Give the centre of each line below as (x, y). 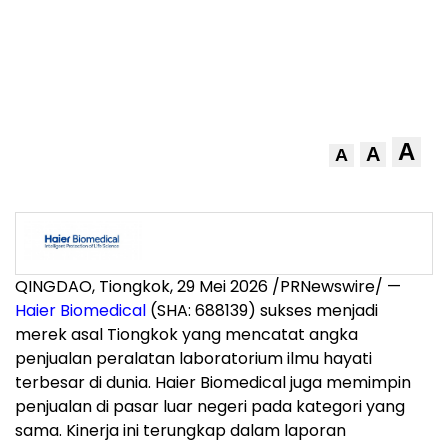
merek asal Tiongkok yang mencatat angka (186, 335)
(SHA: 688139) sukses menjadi (262, 311)
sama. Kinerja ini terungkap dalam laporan (180, 431)
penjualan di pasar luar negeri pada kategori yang (210, 407)
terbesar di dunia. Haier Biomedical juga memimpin (213, 383)
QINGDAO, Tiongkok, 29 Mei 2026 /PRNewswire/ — (208, 287)
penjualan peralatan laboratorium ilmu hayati (193, 359)
